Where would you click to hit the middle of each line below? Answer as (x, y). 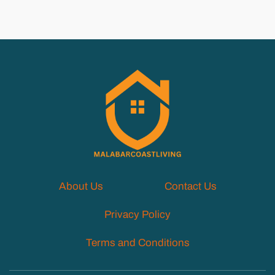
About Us (81, 187)
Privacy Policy (137, 215)
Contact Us (190, 187)
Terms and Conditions (137, 243)
